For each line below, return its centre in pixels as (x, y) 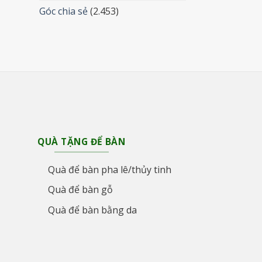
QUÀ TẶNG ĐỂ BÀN (82, 142)
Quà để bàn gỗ (80, 190)
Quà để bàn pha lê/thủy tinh (109, 169)
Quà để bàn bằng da (92, 210)
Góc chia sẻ (63, 11)
